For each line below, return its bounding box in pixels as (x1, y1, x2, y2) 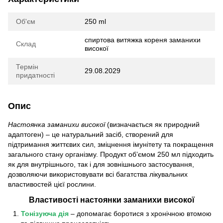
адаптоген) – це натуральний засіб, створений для (8, 130, 173, 138)
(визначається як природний (105, 120, 200, 128)
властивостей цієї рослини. (8, 180, 96, 188)
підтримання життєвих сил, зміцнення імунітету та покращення (8, 140, 214, 148)
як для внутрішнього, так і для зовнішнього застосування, (8, 160, 194, 168)
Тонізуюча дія (21, 209, 69, 218)
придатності (16, 71, 55, 79)
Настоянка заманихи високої (8, 120, 105, 128)
